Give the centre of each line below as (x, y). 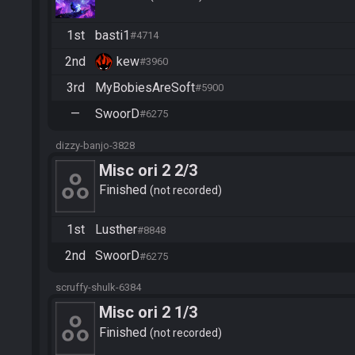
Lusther (116, 230)
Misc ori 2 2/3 (148, 170)
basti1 (113, 35)
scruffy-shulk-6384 (98, 288)
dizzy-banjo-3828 (95, 145)
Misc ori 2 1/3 (148, 313)
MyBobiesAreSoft (145, 87)
